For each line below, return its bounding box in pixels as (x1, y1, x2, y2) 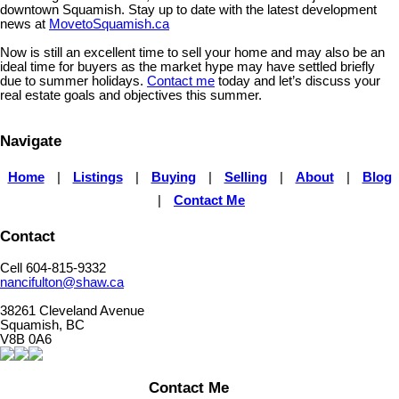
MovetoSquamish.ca (49, 16, 169, 31)
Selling (224, 169, 267, 184)
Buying (151, 169, 196, 184)
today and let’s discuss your (215, 73, 380, 88)
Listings (72, 169, 123, 184)
